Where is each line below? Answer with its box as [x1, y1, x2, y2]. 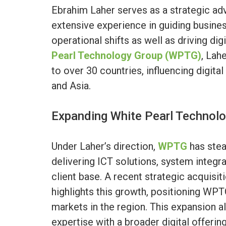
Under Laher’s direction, [51, 140, 158, 152]
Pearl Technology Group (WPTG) [51, 49, 201, 62]
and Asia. [51, 79, 91, 92]
